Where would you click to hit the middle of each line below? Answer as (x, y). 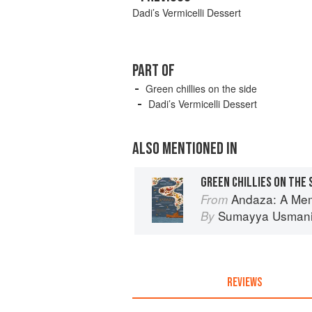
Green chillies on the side (201, 89)
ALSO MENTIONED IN (185, 149)
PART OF (154, 71)
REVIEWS (244, 282)
